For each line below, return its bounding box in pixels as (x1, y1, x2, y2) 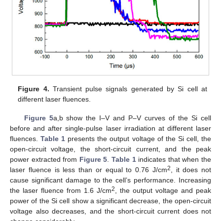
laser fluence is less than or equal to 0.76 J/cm (10, 166, 167, 174)
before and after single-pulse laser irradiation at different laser (10, 124, 211, 133)
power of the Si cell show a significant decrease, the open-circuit (10, 197, 211, 205)
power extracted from (10, 155, 79, 164)
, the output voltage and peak (115, 186, 211, 195)
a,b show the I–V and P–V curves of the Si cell (53, 114, 212, 122)
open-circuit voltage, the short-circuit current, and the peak (10, 145, 211, 153)
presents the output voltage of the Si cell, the (65, 135, 212, 143)
